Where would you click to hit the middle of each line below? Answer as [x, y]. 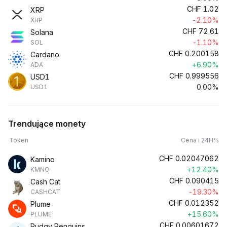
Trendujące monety [47, 124]
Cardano [45, 54]
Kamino [43, 159]
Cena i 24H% [200, 140]
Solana [42, 32]
